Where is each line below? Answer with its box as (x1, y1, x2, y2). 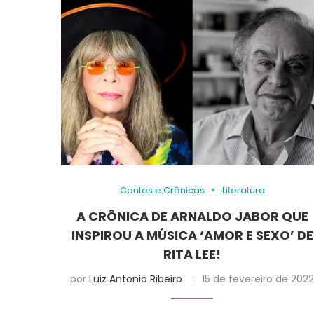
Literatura (221, 183, 265, 197)
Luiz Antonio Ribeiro (89, 271, 183, 286)
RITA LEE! (163, 245, 221, 263)
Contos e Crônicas (119, 183, 205, 197)
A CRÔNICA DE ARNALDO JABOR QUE (76, 207, 308, 225)
